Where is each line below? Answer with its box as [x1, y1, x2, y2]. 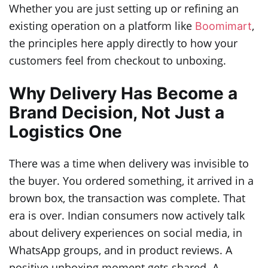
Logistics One [9, 121, 122, 142]
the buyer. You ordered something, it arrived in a [9, 173, 254, 188]
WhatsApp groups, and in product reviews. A [9, 242, 232, 257]
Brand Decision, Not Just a [9, 102, 224, 123]
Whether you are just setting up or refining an [9, 1, 239, 16]
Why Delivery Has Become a [9, 83, 237, 103]
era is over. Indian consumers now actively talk [9, 208, 245, 223]
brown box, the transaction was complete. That [9, 190, 245, 205]
